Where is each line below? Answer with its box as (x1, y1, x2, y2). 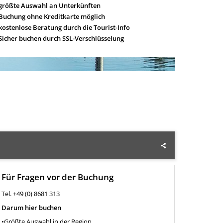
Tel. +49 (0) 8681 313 (1, 189, 60, 198)
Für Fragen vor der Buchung (1, 171, 113, 183)
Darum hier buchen (1, 203, 61, 212)
